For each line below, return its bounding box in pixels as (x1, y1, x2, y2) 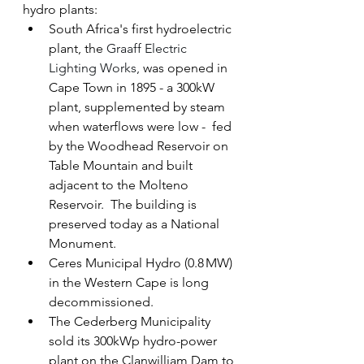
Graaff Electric (106, 41, 190, 57)
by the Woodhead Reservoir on (49, 138, 232, 154)
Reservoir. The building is (49, 197, 200, 213)
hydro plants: (23, 2, 97, 18)
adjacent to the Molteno (49, 177, 192, 193)
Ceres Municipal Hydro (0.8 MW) (49, 255, 236, 271)
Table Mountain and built (49, 158, 196, 174)
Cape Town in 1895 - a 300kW (49, 80, 218, 96)
